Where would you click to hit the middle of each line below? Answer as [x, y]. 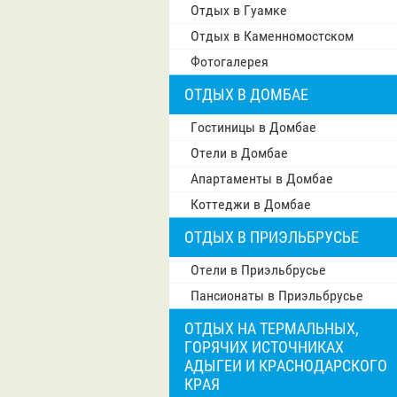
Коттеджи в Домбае [251, 204]
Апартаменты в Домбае [262, 178]
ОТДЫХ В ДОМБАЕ [246, 94]
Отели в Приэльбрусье [258, 269]
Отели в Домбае [239, 152]
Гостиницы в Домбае [253, 127]
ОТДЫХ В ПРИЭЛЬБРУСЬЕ [272, 237]
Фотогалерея [230, 61]
